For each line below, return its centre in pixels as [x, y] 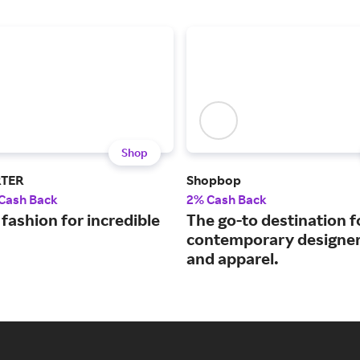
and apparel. [233, 259]
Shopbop [214, 180]
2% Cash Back [227, 200]
